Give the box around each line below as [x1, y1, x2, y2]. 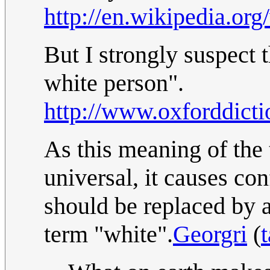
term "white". [44, 221, 173, 248]
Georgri [173, 221, 247, 248]
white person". [44, 69, 184, 97]
